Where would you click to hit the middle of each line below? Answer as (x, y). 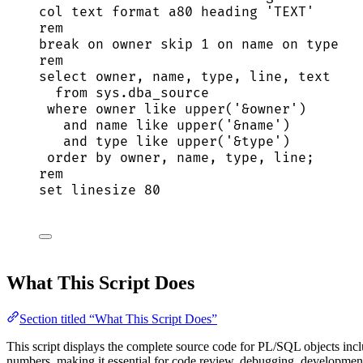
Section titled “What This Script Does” (118, 318)
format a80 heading (185, 12)
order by (79, 158)
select (63, 77)
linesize (104, 190)
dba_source (169, 93)
